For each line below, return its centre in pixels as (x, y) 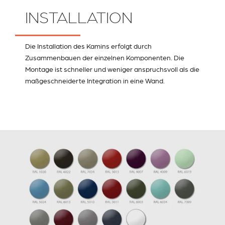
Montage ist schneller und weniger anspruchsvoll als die (112, 69)
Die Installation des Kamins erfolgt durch (88, 46)
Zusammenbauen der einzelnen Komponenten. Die (105, 58)
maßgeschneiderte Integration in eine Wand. (95, 81)
